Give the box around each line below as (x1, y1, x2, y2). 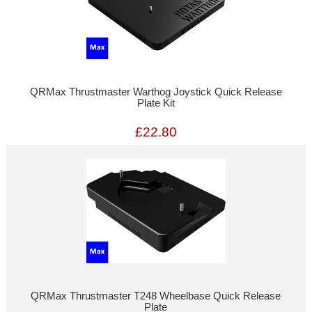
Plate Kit (136, 97, 175, 109)
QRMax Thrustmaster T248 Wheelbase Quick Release (31, 290, 281, 302)
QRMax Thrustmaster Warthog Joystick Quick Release (29, 86, 282, 98)
